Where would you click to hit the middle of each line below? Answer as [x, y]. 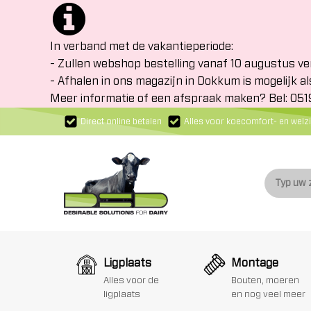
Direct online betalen [121, 121]
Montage [255, 263]
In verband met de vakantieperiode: [142, 47]
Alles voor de [132, 281]
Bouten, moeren [266, 281]
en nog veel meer [269, 295]
